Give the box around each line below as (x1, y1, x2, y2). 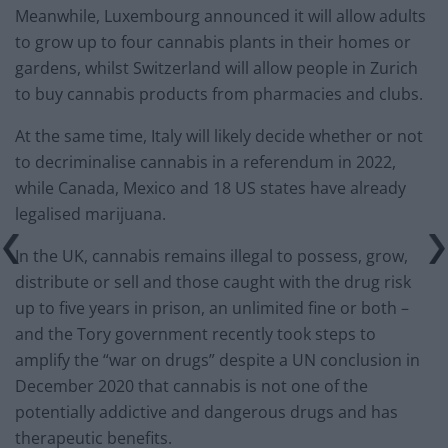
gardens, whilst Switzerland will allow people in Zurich (15, 56, 418, 79)
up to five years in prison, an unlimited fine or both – (15, 296, 409, 319)
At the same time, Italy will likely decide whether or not (15, 124, 423, 147)
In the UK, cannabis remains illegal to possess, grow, (15, 244, 408, 267)
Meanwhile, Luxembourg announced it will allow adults (15, 4, 426, 27)
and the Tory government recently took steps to (15, 322, 376, 345)
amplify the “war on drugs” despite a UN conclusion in (15, 348, 420, 371)
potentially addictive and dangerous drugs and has (15, 400, 398, 423)
